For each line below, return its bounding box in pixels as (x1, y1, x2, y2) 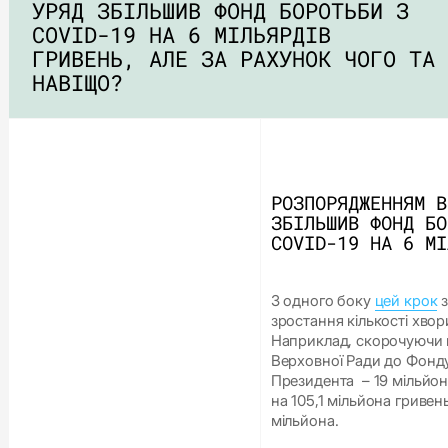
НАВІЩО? (31, 68, 123, 98)
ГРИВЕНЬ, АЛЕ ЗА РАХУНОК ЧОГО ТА (31, 44, 435, 74)
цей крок (374, 291, 438, 310)
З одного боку (270, 291, 375, 310)
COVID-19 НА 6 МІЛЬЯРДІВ (31, 20, 331, 50)
